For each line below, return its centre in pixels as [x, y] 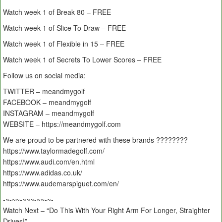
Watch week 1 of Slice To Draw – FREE [64, 28]
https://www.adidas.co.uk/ [43, 173]
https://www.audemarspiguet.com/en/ [61, 184]
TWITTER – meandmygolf [44, 91]
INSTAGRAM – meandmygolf [49, 113]
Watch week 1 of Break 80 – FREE [57, 12]
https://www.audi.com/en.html [49, 162]
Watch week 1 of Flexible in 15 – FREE [64, 44]
